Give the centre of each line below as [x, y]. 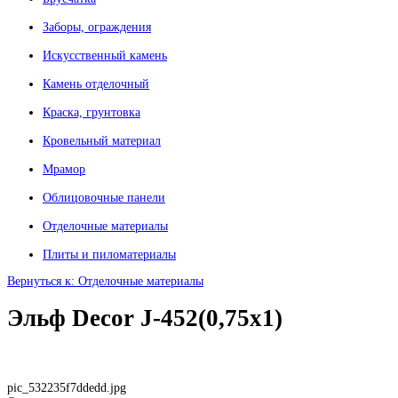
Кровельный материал [102, 141]
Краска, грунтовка [92, 113]
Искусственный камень [105, 56]
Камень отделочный [96, 84]
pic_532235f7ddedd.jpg [67, 388]
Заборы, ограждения [97, 28]
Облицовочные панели [104, 198]
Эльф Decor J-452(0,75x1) [145, 318]
